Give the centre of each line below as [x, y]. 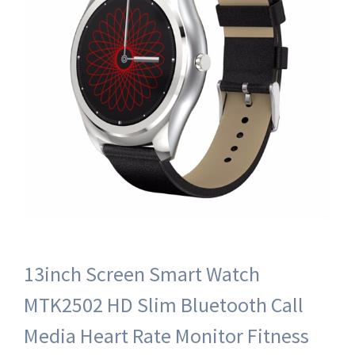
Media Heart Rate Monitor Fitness [166, 336]
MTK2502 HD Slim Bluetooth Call [164, 305]
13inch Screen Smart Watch [142, 274]
